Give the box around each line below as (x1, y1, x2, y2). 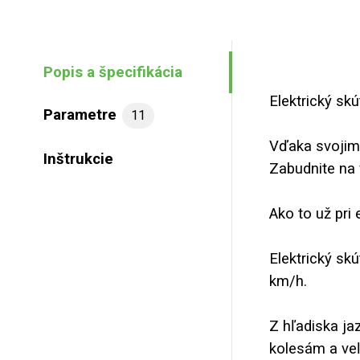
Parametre (43, 106, 117, 125)
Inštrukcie (43, 149, 113, 168)
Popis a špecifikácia (43, 63, 182, 81)
